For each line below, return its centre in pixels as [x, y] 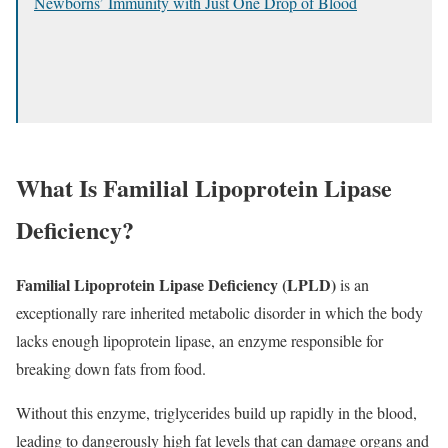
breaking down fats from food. [111, 368]
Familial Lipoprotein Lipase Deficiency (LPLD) [176, 284]
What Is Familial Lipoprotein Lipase [204, 187]
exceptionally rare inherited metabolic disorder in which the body [219, 312]
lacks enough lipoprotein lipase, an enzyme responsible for [199, 340]
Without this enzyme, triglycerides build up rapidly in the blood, [216, 412]
